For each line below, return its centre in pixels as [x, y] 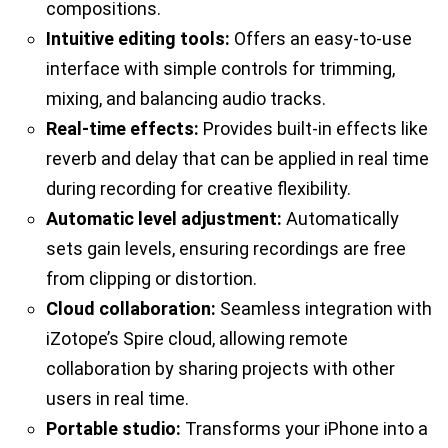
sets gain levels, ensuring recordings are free [226, 248]
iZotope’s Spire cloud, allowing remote [197, 338]
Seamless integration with [324, 308]
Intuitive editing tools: [138, 38]
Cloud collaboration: [131, 308]
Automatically [340, 218]
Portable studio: [113, 428]
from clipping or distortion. [151, 278]
